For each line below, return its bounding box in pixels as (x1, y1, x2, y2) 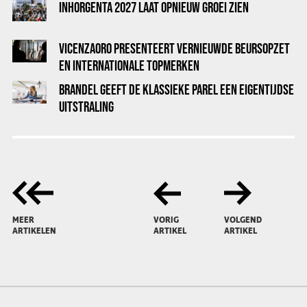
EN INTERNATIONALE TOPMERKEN (59, 58, 199, 73)
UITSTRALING (59, 99, 114, 114)
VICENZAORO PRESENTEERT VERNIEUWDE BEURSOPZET (59, 40, 290, 56)
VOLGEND (224, 214, 262, 226)
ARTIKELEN (12, 225, 56, 237)
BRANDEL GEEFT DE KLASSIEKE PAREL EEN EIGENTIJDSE (59, 82, 294, 97)
